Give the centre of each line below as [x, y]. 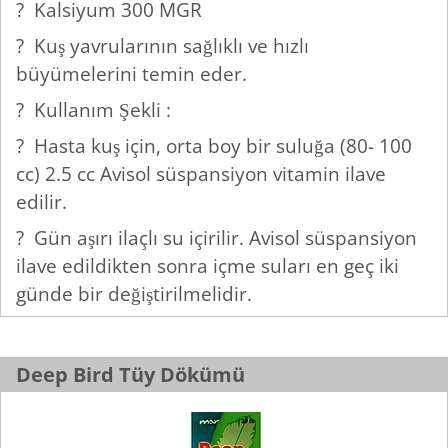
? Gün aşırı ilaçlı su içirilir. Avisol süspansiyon [216, 238]
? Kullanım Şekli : [96, 110]
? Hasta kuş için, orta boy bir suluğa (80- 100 [214, 146]
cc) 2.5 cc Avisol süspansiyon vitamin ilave [201, 174]
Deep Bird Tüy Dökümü [130, 375]
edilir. [44, 202]
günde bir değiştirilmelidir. [134, 294]
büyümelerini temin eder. [134, 74]
